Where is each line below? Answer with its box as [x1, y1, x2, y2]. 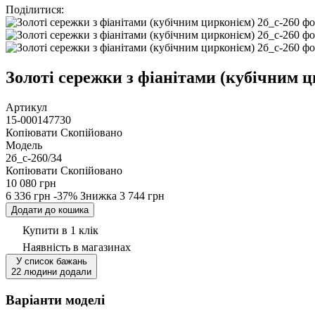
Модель [6, 139, 42, 151]
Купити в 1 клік [22, 224, 98, 236]
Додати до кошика [11, 204, 89, 215]
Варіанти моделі [6, 292, 105, 307]
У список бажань [15, 255, 87, 266]
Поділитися [6, 4, 61, 15]
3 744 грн [120, 189, 165, 202]
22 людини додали [11, 266, 91, 277]
